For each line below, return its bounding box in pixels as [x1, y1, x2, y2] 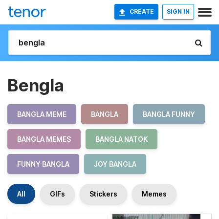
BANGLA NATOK [95, 135, 148, 143]
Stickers [89, 190, 117, 198]
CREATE [130, 8, 154, 15]
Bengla [7, 75, 64, 95]
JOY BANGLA [94, 160, 136, 168]
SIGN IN [167, 8, 190, 15]
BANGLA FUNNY [143, 110, 195, 118]
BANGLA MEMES [17, 135, 71, 143]
